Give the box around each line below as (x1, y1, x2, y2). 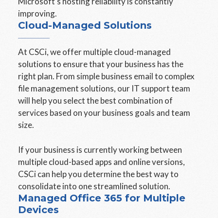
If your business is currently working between (18, 145, 182, 155)
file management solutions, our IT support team (18, 83, 191, 93)
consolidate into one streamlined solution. (18, 181, 171, 191)
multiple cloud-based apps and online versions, (18, 157, 185, 167)
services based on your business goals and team (18, 108, 191, 118)
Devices (18, 204, 59, 216)
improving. (18, 8, 57, 18)
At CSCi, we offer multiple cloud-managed (18, 47, 171, 57)
